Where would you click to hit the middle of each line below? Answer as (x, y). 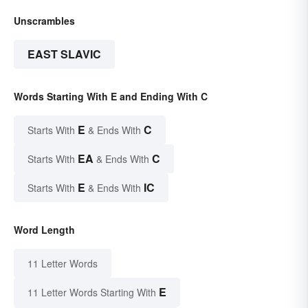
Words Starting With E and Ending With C (111, 97)
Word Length (44, 230)
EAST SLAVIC (64, 54)
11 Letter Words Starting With (92, 293)
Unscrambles (44, 21)
